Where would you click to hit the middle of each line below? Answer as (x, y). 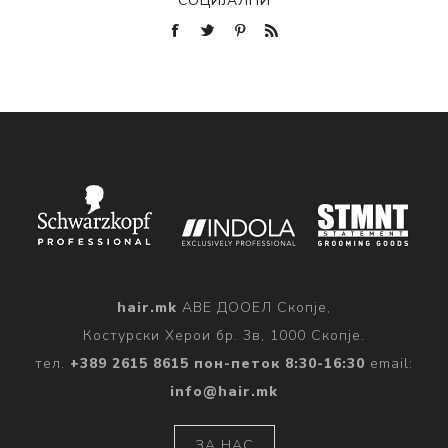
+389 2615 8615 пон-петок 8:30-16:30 (217, 364)
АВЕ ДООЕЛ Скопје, (254, 308)
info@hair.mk (224, 392)
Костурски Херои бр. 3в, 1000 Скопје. (224, 336)
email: (389, 364)
